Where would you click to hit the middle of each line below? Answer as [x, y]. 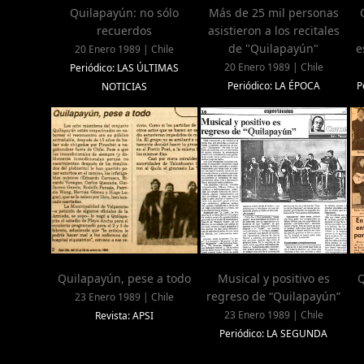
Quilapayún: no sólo [124, 13]
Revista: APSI [124, 316]
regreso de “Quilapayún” [274, 297]
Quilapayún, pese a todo [124, 279]
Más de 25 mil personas [273, 13]
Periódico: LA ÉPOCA [273, 86]
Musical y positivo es [273, 279]
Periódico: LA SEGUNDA [274, 334]
